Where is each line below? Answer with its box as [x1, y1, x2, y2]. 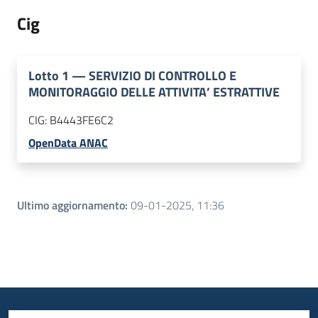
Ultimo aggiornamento [17, 197, 125, 214]
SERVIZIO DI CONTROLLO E [89, 66, 236, 86]
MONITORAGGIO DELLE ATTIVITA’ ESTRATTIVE [28, 82, 280, 102]
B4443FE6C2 [50, 111, 114, 129]
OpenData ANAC [28, 134, 108, 152]
